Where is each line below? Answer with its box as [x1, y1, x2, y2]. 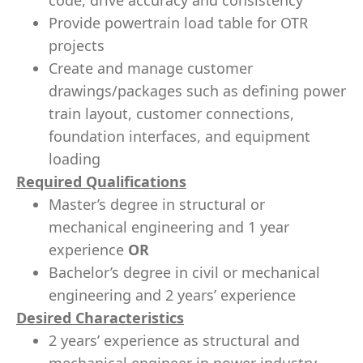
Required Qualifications [16, 172, 186, 191]
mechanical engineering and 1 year [49, 217, 289, 237]
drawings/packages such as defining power [49, 81, 346, 100]
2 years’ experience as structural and [49, 331, 300, 350]
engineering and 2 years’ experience [49, 285, 296, 305]
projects [49, 36, 105, 55]
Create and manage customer [49, 58, 253, 78]
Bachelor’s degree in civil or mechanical [49, 263, 320, 282]
